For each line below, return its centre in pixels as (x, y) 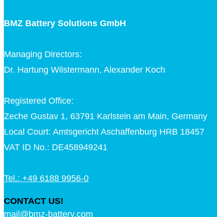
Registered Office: (39, 101)
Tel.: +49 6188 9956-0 (46, 178)
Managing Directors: (43, 54)
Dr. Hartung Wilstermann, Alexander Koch (85, 70)
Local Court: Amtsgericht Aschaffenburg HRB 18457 (104, 132)
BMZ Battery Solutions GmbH (65, 23)
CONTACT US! (34, 201)
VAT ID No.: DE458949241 (56, 147)
